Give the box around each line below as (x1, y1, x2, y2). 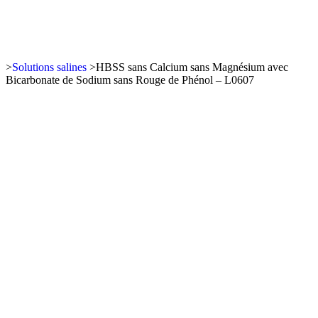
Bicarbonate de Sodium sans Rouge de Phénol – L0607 (6, 74, 254, 86)
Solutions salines (12, 61, 87, 73)
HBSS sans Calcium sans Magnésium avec (96, 61, 288, 73)
